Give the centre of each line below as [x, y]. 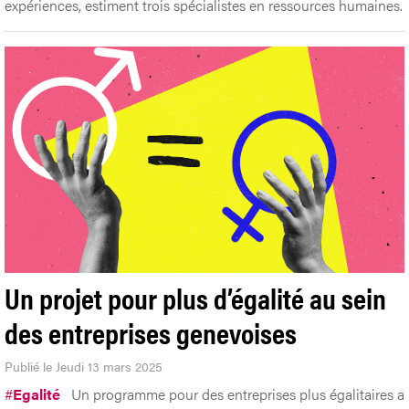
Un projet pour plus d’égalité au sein [195, 297]
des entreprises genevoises [151, 331]
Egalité [37, 393]
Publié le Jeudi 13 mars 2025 [84, 366]
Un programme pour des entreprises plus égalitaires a [238, 393]
